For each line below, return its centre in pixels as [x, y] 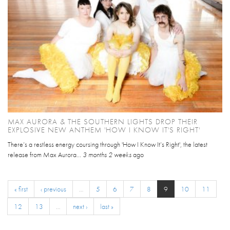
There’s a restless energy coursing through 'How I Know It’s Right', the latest [108, 144]
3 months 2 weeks [107, 154]
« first [21, 189]
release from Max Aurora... [45, 154]
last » [107, 206]
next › [80, 206]
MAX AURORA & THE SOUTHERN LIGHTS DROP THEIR [103, 121]
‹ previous [53, 189]
